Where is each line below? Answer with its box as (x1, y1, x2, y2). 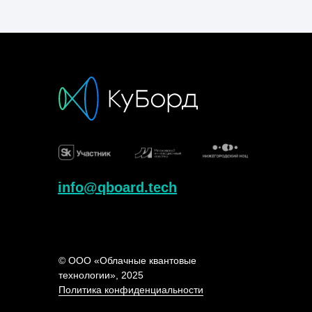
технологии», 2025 (58, 270, 143, 281)
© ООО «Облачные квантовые (58, 255, 196, 266)
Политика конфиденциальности (58, 284, 203, 295)
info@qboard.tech (58, 180, 177, 195)
